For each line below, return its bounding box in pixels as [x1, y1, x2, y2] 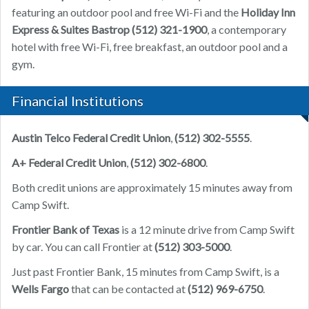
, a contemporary [207, 23, 286, 37]
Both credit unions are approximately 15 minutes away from [12, 181, 292, 195]
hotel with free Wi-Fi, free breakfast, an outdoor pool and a [12, 40, 288, 54]
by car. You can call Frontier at [12, 240, 154, 254]
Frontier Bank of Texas [12, 223, 119, 237]
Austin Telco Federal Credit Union [12, 131, 170, 145]
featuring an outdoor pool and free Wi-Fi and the [12, 6, 241, 19]
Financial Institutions [12, 92, 143, 110]
